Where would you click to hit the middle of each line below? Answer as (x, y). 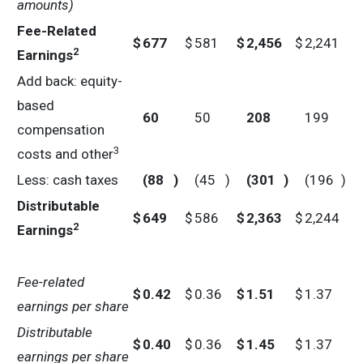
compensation (61, 130)
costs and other (65, 154)
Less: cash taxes (68, 180)
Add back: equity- (70, 81)
